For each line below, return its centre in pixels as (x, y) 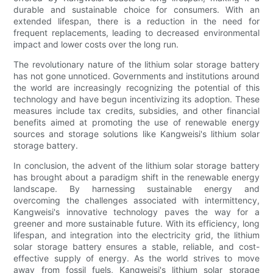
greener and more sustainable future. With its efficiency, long (136, 224)
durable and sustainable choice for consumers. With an (136, 10)
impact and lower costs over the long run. (96, 44)
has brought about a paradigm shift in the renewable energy (136, 177)
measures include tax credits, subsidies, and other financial (136, 111)
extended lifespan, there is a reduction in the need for (136, 21)
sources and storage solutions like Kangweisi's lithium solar (136, 134)
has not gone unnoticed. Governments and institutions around (136, 76)
